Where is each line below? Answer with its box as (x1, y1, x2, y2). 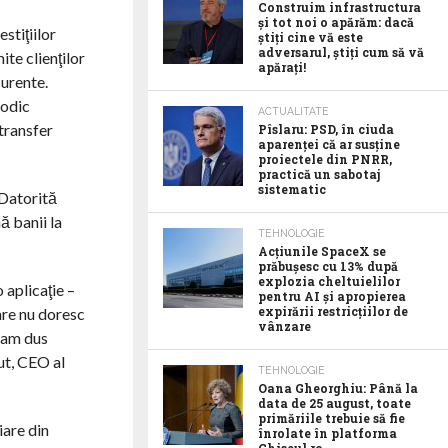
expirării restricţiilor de (258, 303, 408, 319)
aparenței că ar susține (258, 136, 400, 152)
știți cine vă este (258, 29, 363, 45)
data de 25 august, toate (258, 395, 411, 411)
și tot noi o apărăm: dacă (258, 14, 414, 30)
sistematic (258, 181, 326, 197)
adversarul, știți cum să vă (258, 44, 424, 60)
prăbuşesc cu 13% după (258, 258, 398, 274)
